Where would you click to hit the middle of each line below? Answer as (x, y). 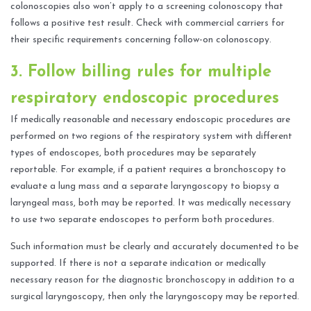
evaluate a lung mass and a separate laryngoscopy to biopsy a (145, 187)
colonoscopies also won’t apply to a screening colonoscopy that (147, 7)
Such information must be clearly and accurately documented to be (154, 247)
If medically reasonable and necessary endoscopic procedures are (150, 120)
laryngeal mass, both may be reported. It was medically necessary (151, 203)
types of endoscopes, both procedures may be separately (133, 153)
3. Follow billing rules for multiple (141, 73)
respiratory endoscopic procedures (145, 99)
